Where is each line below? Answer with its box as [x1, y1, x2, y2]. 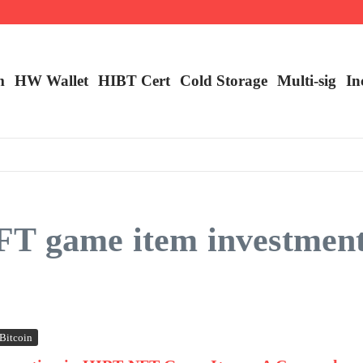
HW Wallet [15, 72, 88, 89]
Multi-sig [277, 72, 336, 89]
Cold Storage [180, 72, 267, 89]
